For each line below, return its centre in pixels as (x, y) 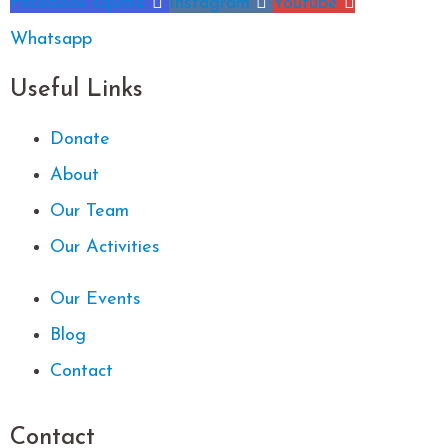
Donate (80, 139)
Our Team (89, 211)
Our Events (95, 299)
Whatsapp (51, 39)
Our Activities (105, 247)
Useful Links (76, 89)
